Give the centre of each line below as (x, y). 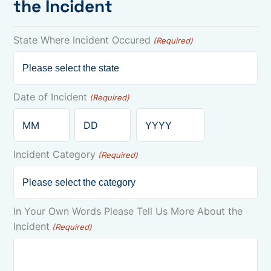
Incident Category (55, 155)
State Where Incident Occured (82, 40)
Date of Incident (51, 97)
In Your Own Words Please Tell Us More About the (128, 211)
